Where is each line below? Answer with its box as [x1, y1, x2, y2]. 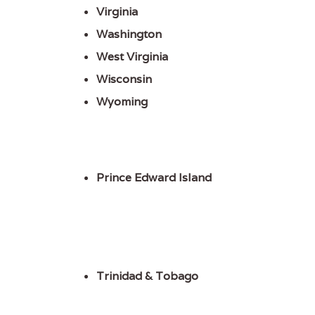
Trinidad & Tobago [96, 269, 199, 284]
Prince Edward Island [96, 170, 212, 186]
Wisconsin [96, 72, 153, 87]
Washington [96, 27, 162, 42]
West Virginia [96, 49, 169, 65]
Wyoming [96, 94, 148, 110]
